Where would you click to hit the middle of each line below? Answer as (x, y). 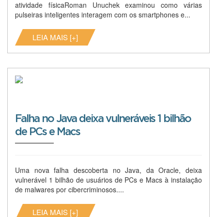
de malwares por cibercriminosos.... (70, 189)
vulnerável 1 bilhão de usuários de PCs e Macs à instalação (108, 179)
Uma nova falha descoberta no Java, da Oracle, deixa (108, 170)
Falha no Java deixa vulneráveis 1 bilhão (103, 118)
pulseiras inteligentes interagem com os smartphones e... (103, 14)
